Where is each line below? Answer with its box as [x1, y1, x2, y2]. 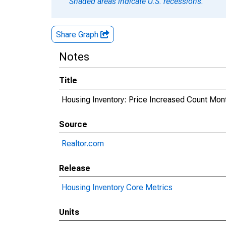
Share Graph [56, 30, 100, 39]
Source [59, 120, 87, 129]
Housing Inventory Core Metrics [62, 183, 173, 192]
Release [59, 163, 90, 173]
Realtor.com [62, 139, 104, 148]
